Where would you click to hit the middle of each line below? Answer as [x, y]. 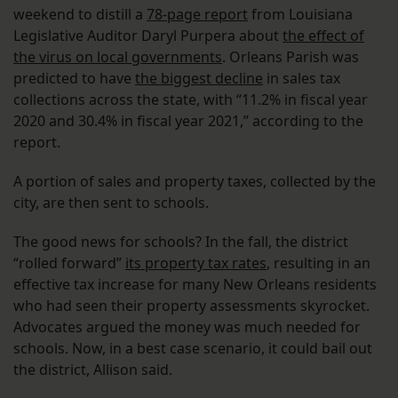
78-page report [197, 15]
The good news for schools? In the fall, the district [181, 242]
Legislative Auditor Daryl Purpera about [148, 36]
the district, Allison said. [95, 370]
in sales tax [302, 79]
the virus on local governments [118, 57]
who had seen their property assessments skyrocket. [191, 306]
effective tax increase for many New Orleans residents [195, 285]
